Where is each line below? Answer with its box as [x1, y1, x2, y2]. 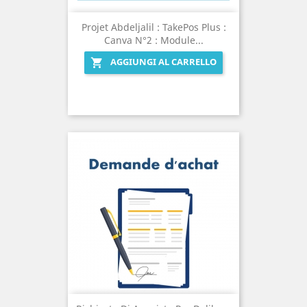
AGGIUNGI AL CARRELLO [110, 56, 217, 69]
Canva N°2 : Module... [103, 34, 204, 47]
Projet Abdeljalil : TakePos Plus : [81, 21, 226, 34]
